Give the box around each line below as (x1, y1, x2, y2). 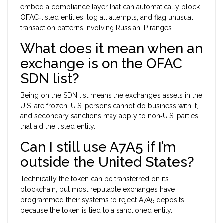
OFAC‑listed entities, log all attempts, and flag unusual (20, 13, 193, 22)
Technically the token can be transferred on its (20, 175, 169, 183)
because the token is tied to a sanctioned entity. (20, 206, 172, 215)
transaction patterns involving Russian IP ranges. (20, 24, 173, 32)
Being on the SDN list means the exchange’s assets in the (20, 91, 202, 100)
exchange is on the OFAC (20, 55, 182, 72)
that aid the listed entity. (20, 122, 95, 131)
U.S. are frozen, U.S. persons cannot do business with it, (20, 102, 198, 110)
